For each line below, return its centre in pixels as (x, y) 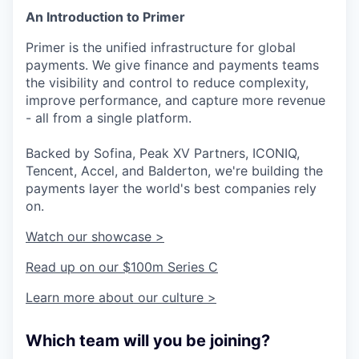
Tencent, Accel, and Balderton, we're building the (174, 171)
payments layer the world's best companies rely (171, 189)
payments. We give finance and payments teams (172, 65)
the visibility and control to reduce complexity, (167, 83)
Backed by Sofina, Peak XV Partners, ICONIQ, (163, 153)
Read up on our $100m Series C (122, 267)
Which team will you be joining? (148, 341)
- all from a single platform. (109, 118)
